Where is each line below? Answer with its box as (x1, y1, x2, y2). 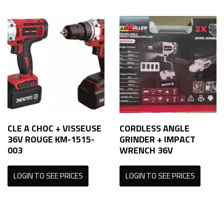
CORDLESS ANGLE (119, 121, 189, 135)
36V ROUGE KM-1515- (7, 132, 94, 146)
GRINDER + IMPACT (119, 132, 195, 146)
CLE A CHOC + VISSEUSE (7, 121, 101, 135)
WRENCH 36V (119, 143, 173, 157)
